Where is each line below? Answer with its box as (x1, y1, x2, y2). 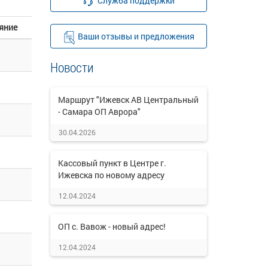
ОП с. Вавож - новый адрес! (57, 221, 166, 232)
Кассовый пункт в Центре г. (57, 157, 166, 169)
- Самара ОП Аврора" (57, 106, 141, 117)
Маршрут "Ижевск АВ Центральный (57, 94, 199, 105)
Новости (50, 59, 94, 76)
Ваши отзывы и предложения (77, 31, 194, 42)
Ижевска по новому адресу (57, 169, 165, 181)
